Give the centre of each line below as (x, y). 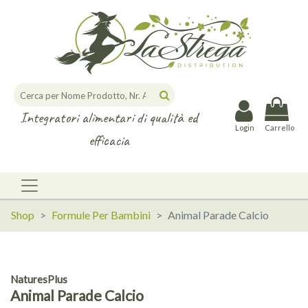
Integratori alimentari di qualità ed (109, 118)
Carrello (279, 127)
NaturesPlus (39, 279)
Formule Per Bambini (101, 215)
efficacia (109, 141)
